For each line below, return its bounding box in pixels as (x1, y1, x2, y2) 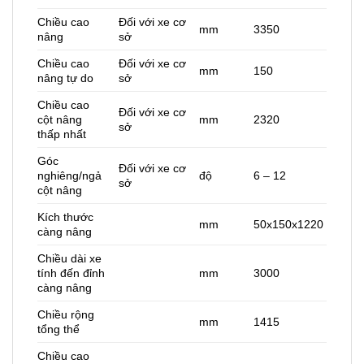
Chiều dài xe (37, 252, 102, 266)
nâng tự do (37, 71, 93, 85)
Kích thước (37, 210, 93, 224)
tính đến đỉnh (37, 266, 105, 280)
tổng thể (37, 323, 83, 336)
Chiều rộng (37, 308, 94, 322)
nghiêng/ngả (37, 169, 102, 183)
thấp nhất (37, 128, 86, 141)
